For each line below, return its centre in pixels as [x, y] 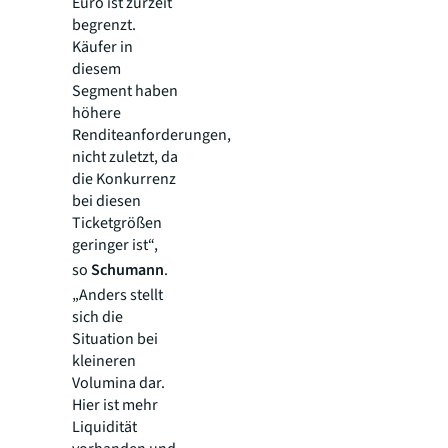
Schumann [127, 270]
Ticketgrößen [117, 223]
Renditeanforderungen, [151, 135]
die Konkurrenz [124, 179]
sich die [97, 317]
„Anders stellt [117, 295]
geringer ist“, [115, 245]
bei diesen [106, 201]
